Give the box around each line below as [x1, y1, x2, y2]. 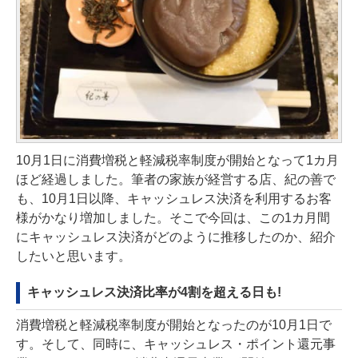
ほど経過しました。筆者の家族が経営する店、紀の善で [16, 173, 336, 187]
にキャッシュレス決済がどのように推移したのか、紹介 [16, 230, 336, 245]
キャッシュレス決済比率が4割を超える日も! [27, 285, 281, 300]
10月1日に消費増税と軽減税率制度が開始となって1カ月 [16, 153, 339, 168]
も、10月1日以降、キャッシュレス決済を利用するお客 [16, 192, 332, 206]
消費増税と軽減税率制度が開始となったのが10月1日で [16, 318, 332, 332]
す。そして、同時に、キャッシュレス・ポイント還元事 [16, 337, 336, 352]
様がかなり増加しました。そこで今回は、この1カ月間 [16, 211, 330, 225]
